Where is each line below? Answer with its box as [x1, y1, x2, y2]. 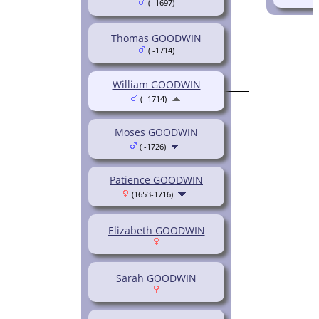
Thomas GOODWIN [111, 31, 202, 46]
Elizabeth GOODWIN [108, 224, 205, 238]
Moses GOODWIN [115, 125, 198, 140]
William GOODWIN [112, 78, 201, 92]
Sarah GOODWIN [116, 271, 197, 286]
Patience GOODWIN [110, 173, 203, 187]
